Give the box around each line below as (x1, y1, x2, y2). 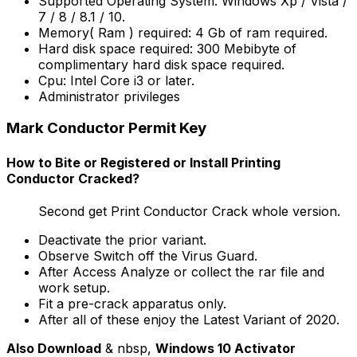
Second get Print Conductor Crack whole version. (38, 202, 340, 219)
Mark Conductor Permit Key (6, 119, 206, 138)
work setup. (38, 279, 110, 296)
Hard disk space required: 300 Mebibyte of (38, 40, 296, 57)
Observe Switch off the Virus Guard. (38, 247, 257, 264)
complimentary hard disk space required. (38, 56, 284, 73)
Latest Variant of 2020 (199, 311, 336, 328)
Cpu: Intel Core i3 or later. (38, 72, 194, 88)
